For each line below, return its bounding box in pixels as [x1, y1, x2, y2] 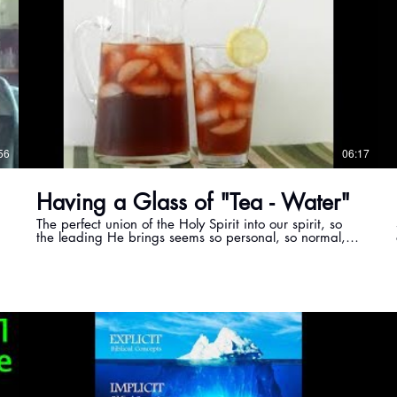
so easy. [36, 242, 85, 260]
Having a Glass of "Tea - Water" [36, 188, 351, 217]
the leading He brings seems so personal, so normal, [36, 229, 346, 246]
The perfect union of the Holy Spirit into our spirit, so [36, 215, 343, 233]
